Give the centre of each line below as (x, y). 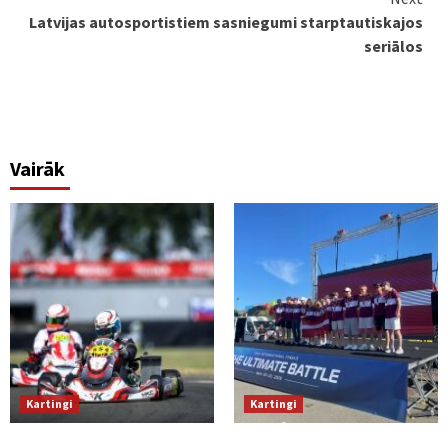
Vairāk (37, 168)
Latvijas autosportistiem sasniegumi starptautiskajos (226, 21)
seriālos (393, 45)
